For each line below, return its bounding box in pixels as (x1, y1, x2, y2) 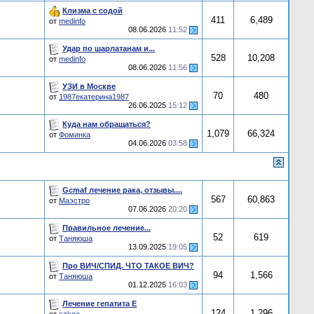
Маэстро (59, 196, 90, 205)
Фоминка (59, 130, 90, 139)
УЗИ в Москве (62, 81, 116, 90)
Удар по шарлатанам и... (62, 43, 155, 53)
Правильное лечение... (62, 223, 151, 232)
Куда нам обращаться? (62, 119, 151, 128)
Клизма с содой (62, 6, 123, 15)
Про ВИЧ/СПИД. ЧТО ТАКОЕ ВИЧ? (62, 261, 194, 270)
